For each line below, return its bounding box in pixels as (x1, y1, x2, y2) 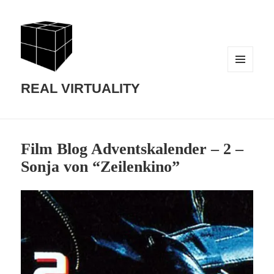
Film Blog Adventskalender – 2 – (21, 140, 244, 158)
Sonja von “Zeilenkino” (21, 158, 180, 176)
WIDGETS (228, 88, 262, 97)
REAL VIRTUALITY (21, 81, 141, 97)
